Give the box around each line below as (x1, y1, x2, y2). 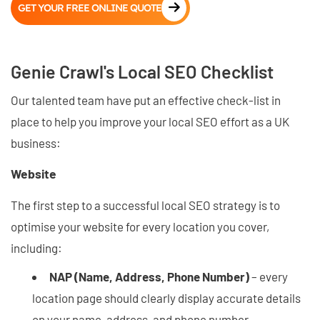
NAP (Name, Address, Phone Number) (49, 269, 249, 284)
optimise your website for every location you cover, (11, 219, 269, 234)
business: (11, 135, 61, 150)
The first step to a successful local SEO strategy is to (11, 197, 280, 212)
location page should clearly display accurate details (32, 290, 301, 305)
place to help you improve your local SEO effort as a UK (11, 114, 289, 129)
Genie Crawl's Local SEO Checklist (11, 60, 274, 82)
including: (11, 240, 62, 255)
